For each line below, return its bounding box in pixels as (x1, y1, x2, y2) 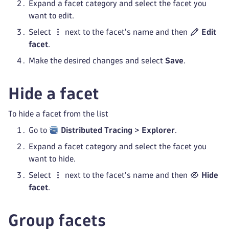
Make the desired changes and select (29, 57, 165, 64)
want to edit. (29, 12, 74, 19)
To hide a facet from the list (8, 110, 108, 118)
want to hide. (29, 155, 76, 163)
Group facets (8, 213, 106, 228)
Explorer (142, 126, 175, 134)
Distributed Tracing (61, 126, 133, 134)
